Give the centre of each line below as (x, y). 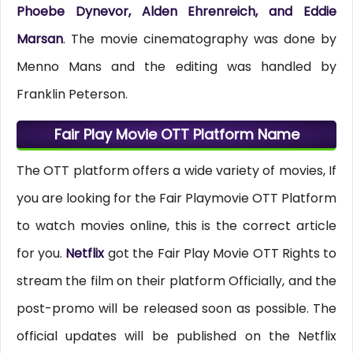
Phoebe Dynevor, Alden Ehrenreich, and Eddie (176, 12)
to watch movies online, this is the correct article (176, 226)
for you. (41, 254)
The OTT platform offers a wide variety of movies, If (176, 171)
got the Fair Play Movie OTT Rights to (222, 254)
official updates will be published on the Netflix (176, 336)
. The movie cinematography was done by (200, 39)
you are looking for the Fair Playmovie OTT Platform (176, 199)
